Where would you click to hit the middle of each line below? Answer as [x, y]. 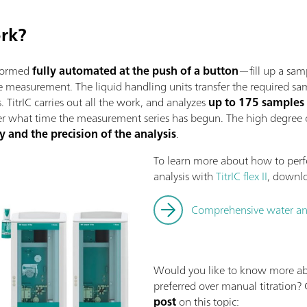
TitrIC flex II [242, 176]
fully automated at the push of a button [136, 71]
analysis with [185, 176]
